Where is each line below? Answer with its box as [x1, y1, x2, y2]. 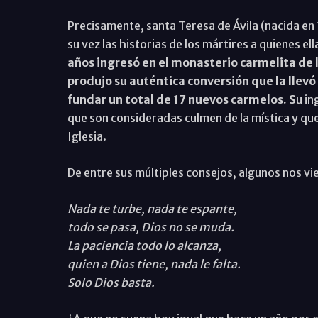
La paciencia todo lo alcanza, [67, 238, 221, 253]
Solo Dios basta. [67, 275, 155, 290]
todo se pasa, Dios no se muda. [67, 219, 234, 234]
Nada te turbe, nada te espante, [67, 201, 237, 216]
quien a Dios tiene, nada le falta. [67, 256, 241, 271]
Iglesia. [67, 128, 106, 143]
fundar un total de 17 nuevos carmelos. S [67, 92, 296, 106]
